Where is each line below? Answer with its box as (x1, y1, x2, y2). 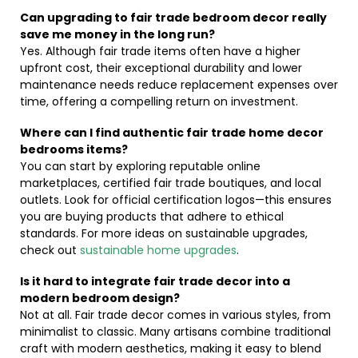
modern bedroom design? (20, 290, 180, 306)
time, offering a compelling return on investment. (20, 93, 298, 109)
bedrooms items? (20, 141, 128, 157)
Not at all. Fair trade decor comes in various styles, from (20, 307, 331, 323)
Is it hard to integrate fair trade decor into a (20, 273, 290, 289)
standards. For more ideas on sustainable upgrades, (20, 225, 308, 241)
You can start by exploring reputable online (20, 158, 261, 174)
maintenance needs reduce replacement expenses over (20, 77, 338, 93)
